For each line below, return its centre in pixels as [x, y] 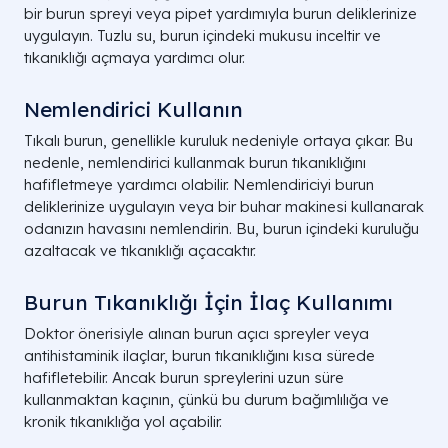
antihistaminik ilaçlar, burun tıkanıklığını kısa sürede [199, 356]
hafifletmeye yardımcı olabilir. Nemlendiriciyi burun [199, 185]
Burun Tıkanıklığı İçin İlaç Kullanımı [208, 302]
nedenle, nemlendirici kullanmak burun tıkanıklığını [195, 163]
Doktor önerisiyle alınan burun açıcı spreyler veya [196, 334]
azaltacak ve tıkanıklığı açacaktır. [140, 251]
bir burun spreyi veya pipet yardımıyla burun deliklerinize [220, 14]
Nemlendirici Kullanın [133, 109]
